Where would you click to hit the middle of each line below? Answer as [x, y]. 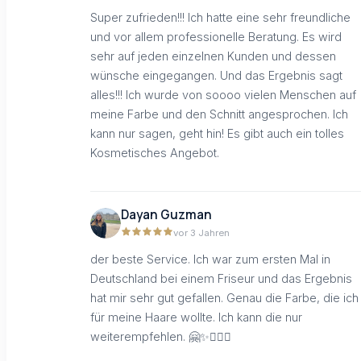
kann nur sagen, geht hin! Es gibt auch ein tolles [217, 134]
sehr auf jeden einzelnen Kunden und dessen [213, 56]
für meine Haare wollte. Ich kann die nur [196, 317]
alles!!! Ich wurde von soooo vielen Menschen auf [223, 95]
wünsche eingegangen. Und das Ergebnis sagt [216, 76]
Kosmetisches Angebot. [155, 153]
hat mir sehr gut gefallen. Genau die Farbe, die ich [224, 298]
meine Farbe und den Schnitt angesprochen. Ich [219, 114]
